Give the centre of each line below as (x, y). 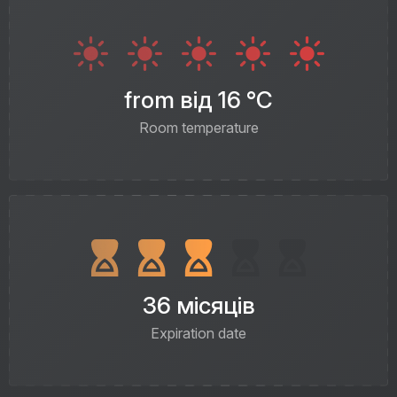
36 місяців (198, 305)
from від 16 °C (198, 99)
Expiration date (198, 333)
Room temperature (198, 127)
